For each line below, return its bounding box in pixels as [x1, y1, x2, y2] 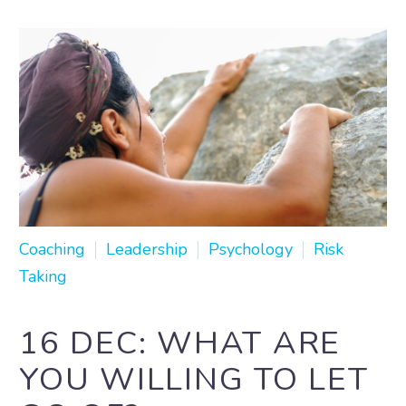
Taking [19, 265, 67, 287]
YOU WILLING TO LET [19, 358, 369, 401]
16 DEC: [19, 322, 157, 365]
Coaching [19, 237, 85, 260]
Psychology [208, 237, 293, 260]
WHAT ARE [157, 322, 341, 365]
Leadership [106, 237, 188, 260]
